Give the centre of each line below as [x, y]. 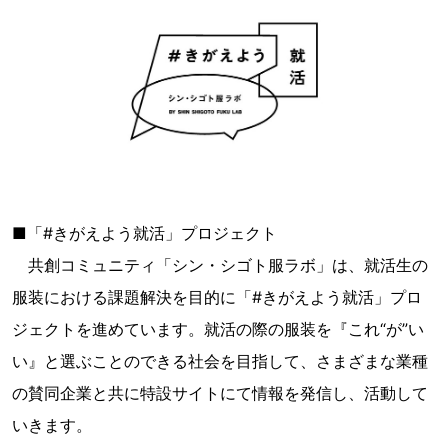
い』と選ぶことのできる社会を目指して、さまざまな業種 [220, 360]
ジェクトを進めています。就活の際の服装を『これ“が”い [218, 328]
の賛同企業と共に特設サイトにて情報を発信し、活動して [220, 392]
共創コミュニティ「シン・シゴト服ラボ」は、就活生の [220, 264]
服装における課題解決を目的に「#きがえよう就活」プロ [217, 296]
